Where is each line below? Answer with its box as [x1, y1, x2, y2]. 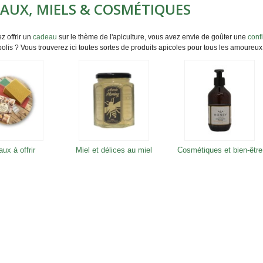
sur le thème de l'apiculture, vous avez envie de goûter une [57, 33, 248, 41]
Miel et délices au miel [76, 145, 152, 154]
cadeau [33, 33, 57, 41]
